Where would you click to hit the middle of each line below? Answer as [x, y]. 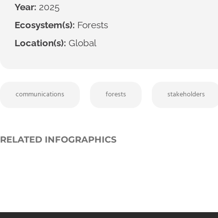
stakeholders [186, 95]
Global [81, 43]
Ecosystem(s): [45, 25]
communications [40, 95]
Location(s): [40, 43]
